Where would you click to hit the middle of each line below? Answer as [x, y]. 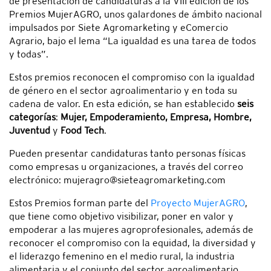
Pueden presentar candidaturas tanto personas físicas [127, 153]
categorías [32, 117]
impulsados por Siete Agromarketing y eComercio [119, 27]
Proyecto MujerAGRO [198, 203]
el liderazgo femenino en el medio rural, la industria [122, 256]
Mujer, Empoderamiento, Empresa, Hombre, [156, 117]
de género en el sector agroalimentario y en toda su [123, 90]
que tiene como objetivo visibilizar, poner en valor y [121, 216]
